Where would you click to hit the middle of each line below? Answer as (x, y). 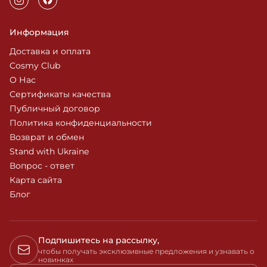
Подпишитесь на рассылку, (99, 240)
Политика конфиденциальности (81, 123)
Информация (39, 32)
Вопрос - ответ (42, 166)
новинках (56, 260)
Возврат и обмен (47, 137)
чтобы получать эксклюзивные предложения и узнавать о (146, 251)
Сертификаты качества (60, 94)
